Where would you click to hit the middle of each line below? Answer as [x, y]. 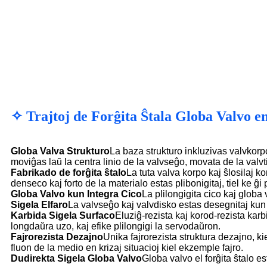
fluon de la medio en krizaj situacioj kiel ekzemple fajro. [127, 247]
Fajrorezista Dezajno [57, 237]
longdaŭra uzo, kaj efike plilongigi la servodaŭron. [116, 226]
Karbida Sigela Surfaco [63, 215]
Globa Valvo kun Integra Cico [76, 194]
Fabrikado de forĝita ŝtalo [69, 172]
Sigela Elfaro [39, 204]
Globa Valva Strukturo [60, 151]
